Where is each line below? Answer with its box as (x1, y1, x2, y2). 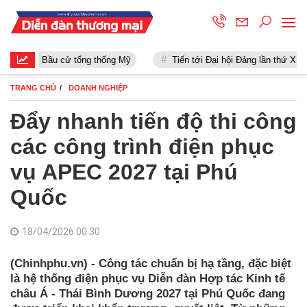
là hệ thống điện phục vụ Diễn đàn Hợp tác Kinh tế (10, 272, 285, 285)
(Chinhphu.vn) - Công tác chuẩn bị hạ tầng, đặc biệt (10, 257, 291, 270)
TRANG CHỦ (10, 84, 56, 92)
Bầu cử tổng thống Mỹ (29, 55, 119, 65)
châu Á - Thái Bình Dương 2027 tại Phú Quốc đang (10, 287, 285, 300)
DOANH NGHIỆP (69, 84, 127, 92)
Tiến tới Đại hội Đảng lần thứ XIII (160, 55, 293, 65)
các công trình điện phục (10, 134, 274, 159)
